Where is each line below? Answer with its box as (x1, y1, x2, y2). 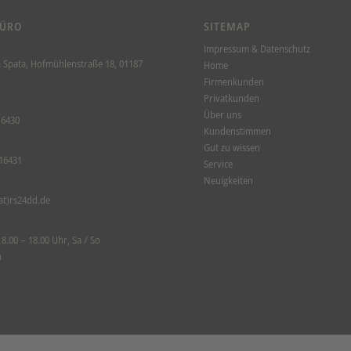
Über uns (204, 107, 242, 122)
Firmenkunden (204, 74, 265, 89)
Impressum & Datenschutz (204, 42, 311, 56)
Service (204, 157, 233, 172)
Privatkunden (204, 91, 260, 106)
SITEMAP (204, 19, 251, 34)
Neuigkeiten (204, 173, 254, 188)
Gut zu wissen (204, 140, 261, 155)
